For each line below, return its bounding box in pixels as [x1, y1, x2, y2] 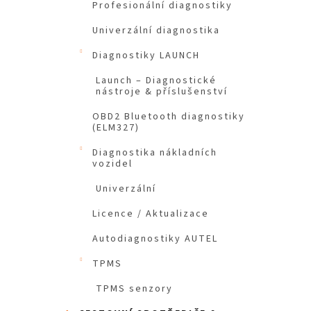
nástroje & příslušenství [96, 85, 228, 99]
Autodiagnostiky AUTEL [92, 232, 218, 246]
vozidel [92, 157, 133, 171]
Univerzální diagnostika [92, 24, 220, 38]
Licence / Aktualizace [92, 207, 209, 221]
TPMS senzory [96, 282, 173, 296]
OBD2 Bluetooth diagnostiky [92, 110, 245, 124]
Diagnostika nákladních [92, 146, 217, 160]
